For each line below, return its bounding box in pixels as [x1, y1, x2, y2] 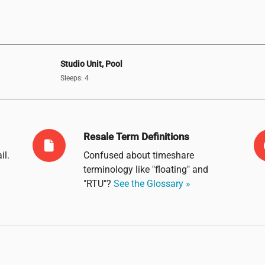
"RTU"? [83, 177, 114, 189]
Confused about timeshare [83, 149, 194, 161]
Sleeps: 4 [60, 74, 89, 83]
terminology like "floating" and [83, 163, 208, 175]
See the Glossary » [113, 177, 190, 189]
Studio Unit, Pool [60, 59, 122, 69]
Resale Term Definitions [83, 130, 189, 143]
